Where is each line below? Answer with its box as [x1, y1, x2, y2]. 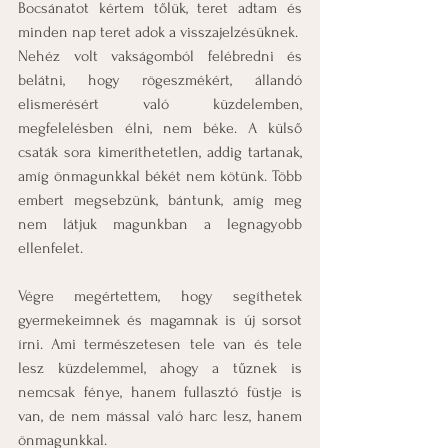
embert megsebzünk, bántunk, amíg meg [18, 191, 302, 209]
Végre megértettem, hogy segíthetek [18, 287, 302, 305]
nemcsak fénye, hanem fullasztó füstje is [18, 383, 302, 401]
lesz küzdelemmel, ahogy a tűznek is [18, 359, 302, 377]
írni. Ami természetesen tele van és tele [18, 335, 302, 353]
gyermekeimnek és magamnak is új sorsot [18, 311, 302, 329]
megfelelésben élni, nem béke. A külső [18, 119, 302, 137]
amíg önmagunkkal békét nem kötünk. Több [18, 167, 302, 185]
